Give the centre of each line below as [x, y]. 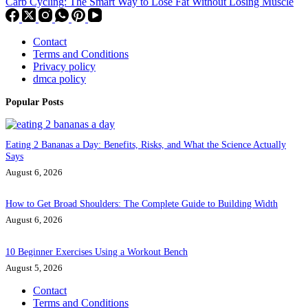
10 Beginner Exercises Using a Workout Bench [97, 252]
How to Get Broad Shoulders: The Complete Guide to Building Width [142, 204]
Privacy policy [64, 67]
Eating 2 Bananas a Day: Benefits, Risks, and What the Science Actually [146, 144]
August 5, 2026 [34, 268]
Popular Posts [34, 102]
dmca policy [59, 79]
